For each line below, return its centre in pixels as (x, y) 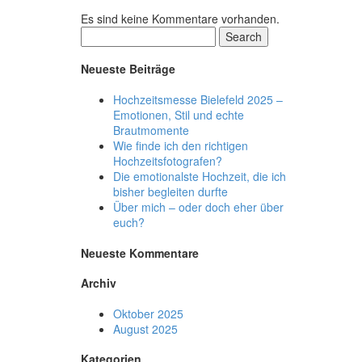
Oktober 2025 (148, 313)
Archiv (99, 283)
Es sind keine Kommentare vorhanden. (180, 18)
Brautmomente (151, 130)
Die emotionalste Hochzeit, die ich (200, 176)
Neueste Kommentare (140, 253)
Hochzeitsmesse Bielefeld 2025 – (198, 99)
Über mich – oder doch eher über (198, 206)
